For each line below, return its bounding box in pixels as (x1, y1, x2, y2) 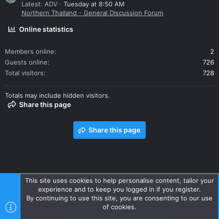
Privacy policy (102, 187, 143, 195)
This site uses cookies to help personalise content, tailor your (24, 176, 214, 184)
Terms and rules (47, 187, 96, 195)
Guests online (5, 58, 47, 66)
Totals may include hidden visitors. (5, 91, 110, 100)
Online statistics (19, 25, 74, 34)
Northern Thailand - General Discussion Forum (22, 9, 163, 17)
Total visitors (5, 69, 44, 77)
